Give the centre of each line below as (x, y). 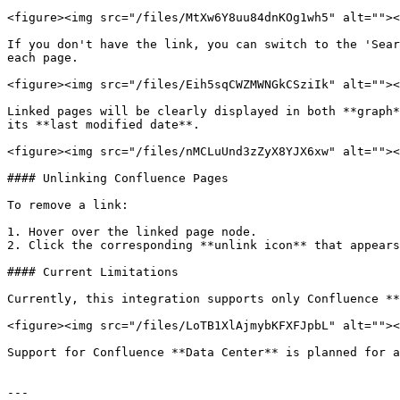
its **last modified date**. (104, 125)
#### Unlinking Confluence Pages (118, 178)
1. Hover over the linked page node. (132, 232)
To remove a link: (68, 205)
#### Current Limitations (93, 272)
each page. (43, 58)
